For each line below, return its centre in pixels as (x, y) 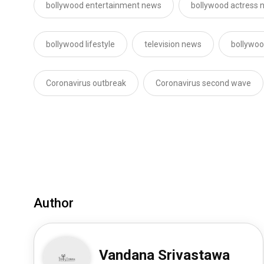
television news (173, 44)
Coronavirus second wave (203, 83)
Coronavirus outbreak (86, 83)
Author (54, 203)
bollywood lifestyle (80, 44)
